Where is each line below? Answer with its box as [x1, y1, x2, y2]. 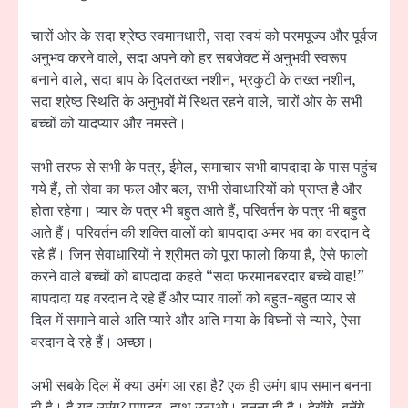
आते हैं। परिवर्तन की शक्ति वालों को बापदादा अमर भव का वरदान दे [31, 222, 370, 243]
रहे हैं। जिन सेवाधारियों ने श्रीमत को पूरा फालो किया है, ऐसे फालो [31, 244, 368, 265]
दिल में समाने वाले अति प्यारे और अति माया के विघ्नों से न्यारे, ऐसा [31, 310, 361, 331]
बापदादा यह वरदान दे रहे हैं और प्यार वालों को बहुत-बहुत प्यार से [31, 288, 356, 309]
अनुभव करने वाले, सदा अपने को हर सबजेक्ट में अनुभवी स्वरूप [31, 47, 347, 68]
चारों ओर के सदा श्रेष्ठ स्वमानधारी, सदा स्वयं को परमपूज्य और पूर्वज [31, 25, 377, 46]
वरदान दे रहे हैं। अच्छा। [31, 331, 155, 352]
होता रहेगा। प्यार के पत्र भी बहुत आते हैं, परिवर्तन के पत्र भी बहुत [31, 200, 366, 221]
